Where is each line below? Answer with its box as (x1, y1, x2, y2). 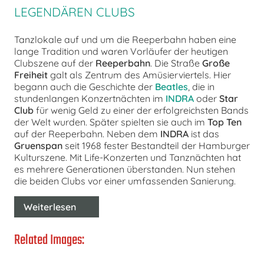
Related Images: (14, 229, 84, 251)
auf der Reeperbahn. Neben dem (14, 128, 160, 140)
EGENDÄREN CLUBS (14, 4, 128, 20)
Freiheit (14, 69, 48, 81)
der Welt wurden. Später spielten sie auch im (14, 116, 207, 128)
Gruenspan (14, 140, 62, 152)
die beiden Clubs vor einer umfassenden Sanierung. (14, 175, 236, 187)
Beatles (155, 81, 188, 93)
